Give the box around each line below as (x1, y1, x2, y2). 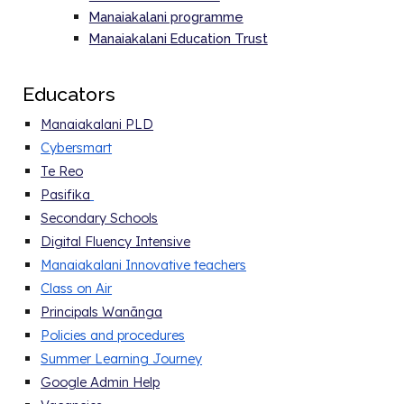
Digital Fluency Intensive (41, 233, 191, 250)
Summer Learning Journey (41, 350, 203, 367)
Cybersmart (41, 139, 113, 156)
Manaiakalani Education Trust (88, 31, 268, 46)
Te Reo (41, 162, 84, 179)
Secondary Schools (41, 209, 159, 226)
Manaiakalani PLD (41, 115, 154, 133)
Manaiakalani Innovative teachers (41, 256, 247, 273)
